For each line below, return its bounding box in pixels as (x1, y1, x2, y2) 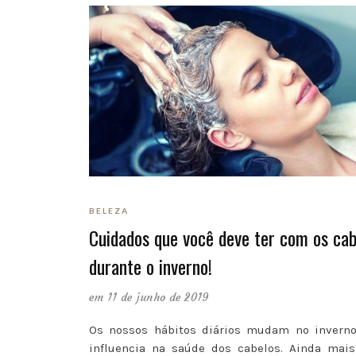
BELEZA (89, 206, 129, 216)
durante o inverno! (89, 252, 212, 281)
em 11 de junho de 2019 (89, 290, 210, 305)
